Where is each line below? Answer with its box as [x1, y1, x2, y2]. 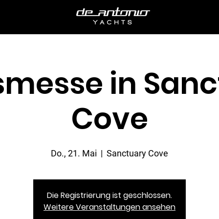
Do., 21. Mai [51, 148, 97, 158]
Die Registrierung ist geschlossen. [47, 190, 172, 201]
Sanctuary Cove [107, 148, 168, 158]
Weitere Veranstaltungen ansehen [44, 201, 175, 213]
